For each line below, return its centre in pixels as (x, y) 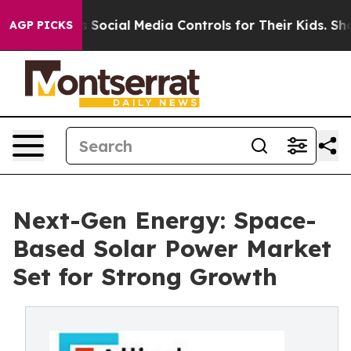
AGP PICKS (41, 25)
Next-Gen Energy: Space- (165, 220)
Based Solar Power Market (172, 248)
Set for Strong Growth (145, 277)
